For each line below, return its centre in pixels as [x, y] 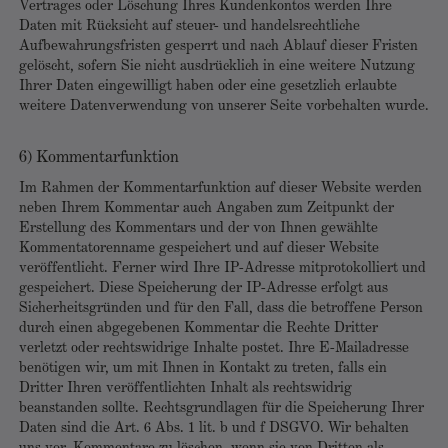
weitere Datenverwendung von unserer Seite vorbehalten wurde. [224, 106]
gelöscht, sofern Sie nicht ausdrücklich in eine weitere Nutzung [217, 66]
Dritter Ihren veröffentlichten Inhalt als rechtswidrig [185, 388]
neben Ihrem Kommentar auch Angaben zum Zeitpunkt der [206, 208]
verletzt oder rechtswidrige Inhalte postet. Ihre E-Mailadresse [214, 348]
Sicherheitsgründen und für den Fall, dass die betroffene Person [221, 308]
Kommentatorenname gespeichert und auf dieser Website [199, 248]
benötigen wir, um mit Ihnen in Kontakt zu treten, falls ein [203, 368]
